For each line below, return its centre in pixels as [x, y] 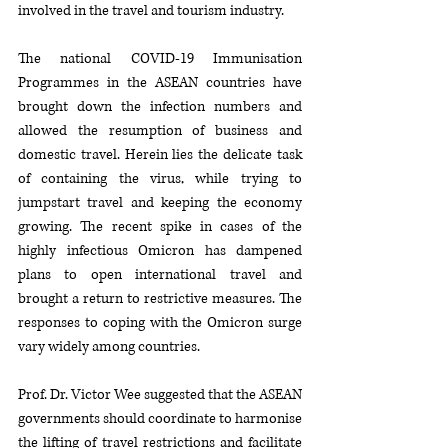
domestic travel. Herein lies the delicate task [160, 154]
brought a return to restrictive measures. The [160, 298]
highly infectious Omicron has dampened [160, 250]
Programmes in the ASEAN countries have [160, 82]
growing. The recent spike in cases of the [160, 226]
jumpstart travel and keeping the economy [160, 202]
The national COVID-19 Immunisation [160, 58]
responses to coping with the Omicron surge [160, 322]
